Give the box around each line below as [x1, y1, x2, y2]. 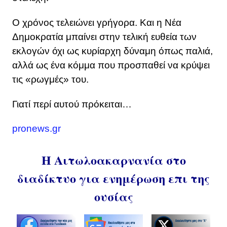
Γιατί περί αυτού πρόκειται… [12, 98, 132, 109]
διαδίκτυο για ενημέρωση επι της [17, 169, 210, 187]
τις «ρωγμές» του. [12, 73, 89, 85]
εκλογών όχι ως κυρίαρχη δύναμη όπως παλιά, [12, 45, 213, 56]
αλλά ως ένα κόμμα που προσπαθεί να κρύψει [12, 59, 210, 70]
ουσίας [94, 187, 133, 206]
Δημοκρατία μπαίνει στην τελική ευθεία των [12, 31, 197, 42]
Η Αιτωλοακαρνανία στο [41, 151, 186, 169]
